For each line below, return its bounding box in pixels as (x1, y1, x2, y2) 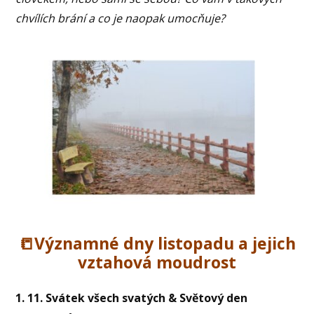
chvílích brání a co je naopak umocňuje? (15, 10, 226, 26)
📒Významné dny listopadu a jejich (18, 231, 296, 254)
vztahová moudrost (78, 250, 236, 273)
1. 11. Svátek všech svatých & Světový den (15, 289, 248, 306)
